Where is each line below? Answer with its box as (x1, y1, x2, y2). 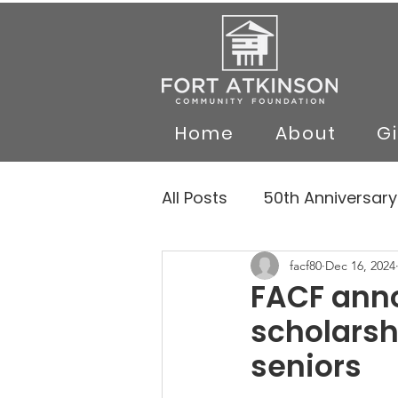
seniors (251, 346, 362, 387)
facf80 (290, 257, 322, 274)
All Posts (162, 186, 227, 209)
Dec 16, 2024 (325, 257, 395, 274)
